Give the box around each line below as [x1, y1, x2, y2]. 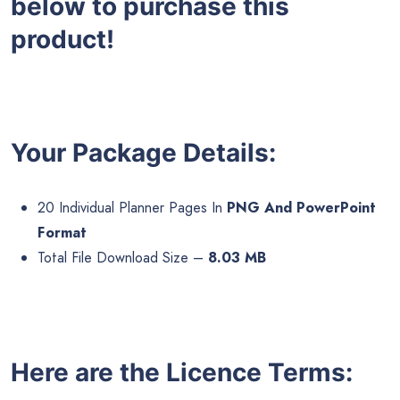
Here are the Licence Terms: [11, 357, 353, 388]
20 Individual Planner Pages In [37, 196, 227, 218]
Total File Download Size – [37, 246, 208, 268]
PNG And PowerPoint [227, 196, 376, 218]
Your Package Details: [11, 137, 276, 168]
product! [11, 24, 114, 55]
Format [37, 221, 87, 243]
